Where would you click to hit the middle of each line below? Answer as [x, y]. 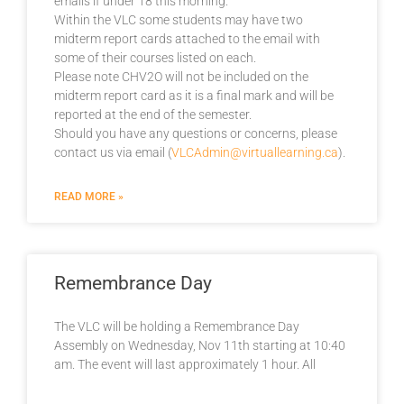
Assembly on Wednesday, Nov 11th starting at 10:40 [200, 345]
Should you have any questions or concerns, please [196, 133]
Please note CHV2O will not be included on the [181, 76]
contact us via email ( [113, 152]
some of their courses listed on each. [155, 57]
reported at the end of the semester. [153, 114]
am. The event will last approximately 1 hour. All [185, 364]
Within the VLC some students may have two [179, 19]
